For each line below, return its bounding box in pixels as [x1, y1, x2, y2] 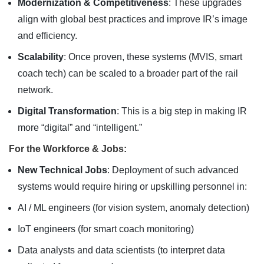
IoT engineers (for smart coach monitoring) [18, 224, 194, 234]
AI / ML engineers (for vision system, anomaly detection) [18, 203, 249, 213]
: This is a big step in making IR [117, 106, 247, 116]
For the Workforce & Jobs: [9, 144, 127, 154]
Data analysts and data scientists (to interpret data [18, 245, 225, 255]
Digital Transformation [18, 106, 117, 116]
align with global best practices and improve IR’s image [18, 14, 247, 24]
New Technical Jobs [18, 165, 107, 175]
